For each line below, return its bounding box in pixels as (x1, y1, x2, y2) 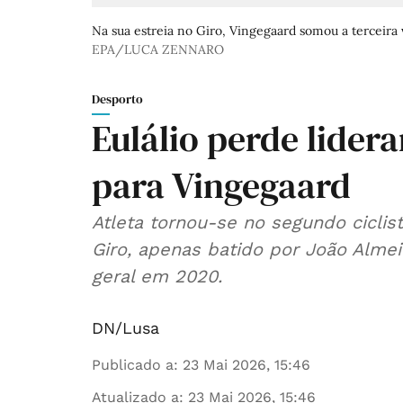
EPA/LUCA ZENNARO (92, 41, 224, 58)
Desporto (92, 90, 143, 109)
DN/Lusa (92, 318, 159, 338)
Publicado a (92, 356, 174, 374)
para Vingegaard (92, 161, 351, 210)
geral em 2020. (92, 265, 222, 288)
